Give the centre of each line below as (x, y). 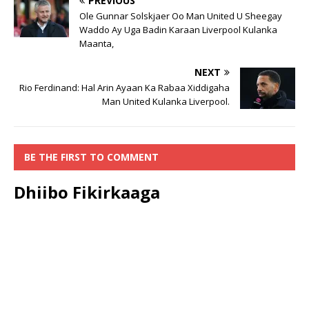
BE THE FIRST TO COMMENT (91, 157)
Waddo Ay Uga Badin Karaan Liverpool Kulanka (178, 30)
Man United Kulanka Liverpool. (166, 102)
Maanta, (97, 44)
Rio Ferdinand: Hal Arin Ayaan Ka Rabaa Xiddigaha (124, 88)
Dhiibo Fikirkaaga (87, 192)
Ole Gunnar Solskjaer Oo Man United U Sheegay (181, 16)
